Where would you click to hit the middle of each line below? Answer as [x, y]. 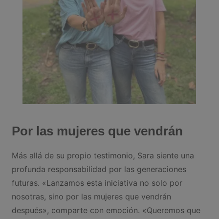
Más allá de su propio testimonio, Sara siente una [103, 156]
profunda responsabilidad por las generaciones [99, 169]
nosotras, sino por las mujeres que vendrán [91, 197]
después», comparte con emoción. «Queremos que [106, 210]
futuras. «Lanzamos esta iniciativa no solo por [97, 183]
